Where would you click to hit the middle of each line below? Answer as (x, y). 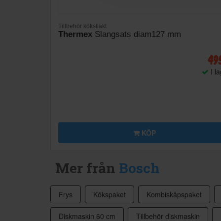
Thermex (75, 35)
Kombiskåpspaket (174, 195)
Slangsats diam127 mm (137, 35)
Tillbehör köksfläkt (82, 26)
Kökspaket (110, 195)
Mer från (87, 168)
